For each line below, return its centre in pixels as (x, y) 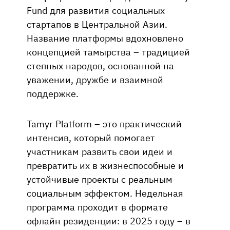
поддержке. (53, 93)
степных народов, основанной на (100, 65)
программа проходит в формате (97, 207)
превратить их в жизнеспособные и (105, 165)
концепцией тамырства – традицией (108, 52)
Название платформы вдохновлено (105, 38)
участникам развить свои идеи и (100, 151)
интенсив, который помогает (91, 137)
